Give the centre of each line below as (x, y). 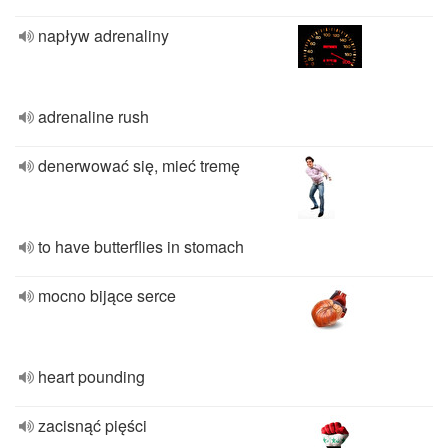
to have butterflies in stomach (141, 246)
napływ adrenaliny (103, 35)
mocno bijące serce (107, 295)
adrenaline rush (93, 116)
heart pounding (91, 376)
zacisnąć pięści (92, 425)
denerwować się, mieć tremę (139, 165)
